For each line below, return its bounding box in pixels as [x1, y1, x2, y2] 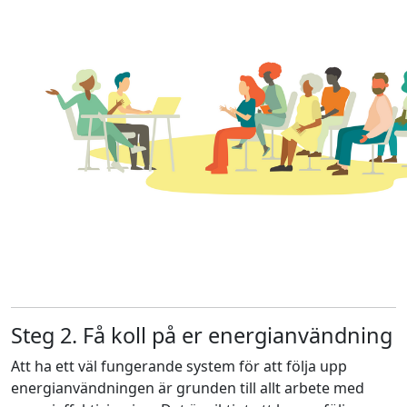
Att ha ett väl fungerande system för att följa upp [11, 355, 347, 376]
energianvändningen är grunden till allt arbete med [11, 377, 364, 398]
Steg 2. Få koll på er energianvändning [11, 320, 392, 350]
